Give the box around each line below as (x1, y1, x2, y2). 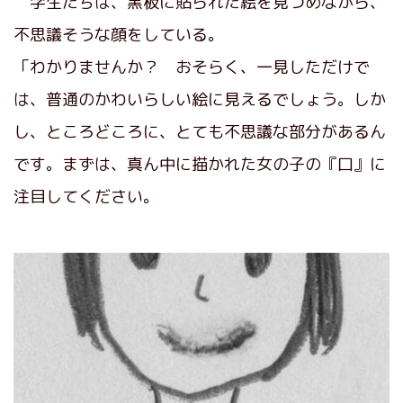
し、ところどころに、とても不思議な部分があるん (13, 120, 386, 143)
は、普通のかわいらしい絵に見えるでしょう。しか (13, 87, 386, 111)
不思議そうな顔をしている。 (13, 22, 224, 46)
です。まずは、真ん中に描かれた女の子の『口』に (13, 152, 386, 175)
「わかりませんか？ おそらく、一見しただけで (13, 55, 370, 78)
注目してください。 (13, 184, 159, 208)
